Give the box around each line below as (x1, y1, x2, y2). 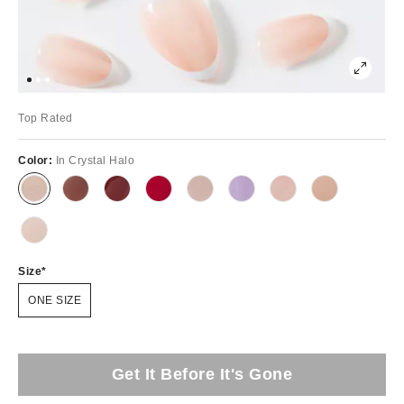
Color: (18, 153, 56, 167)
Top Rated (18, 111, 73, 124)
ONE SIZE (28, 293, 81, 307)
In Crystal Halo (55, 153, 134, 167)
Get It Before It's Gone (111, 364, 293, 383)
